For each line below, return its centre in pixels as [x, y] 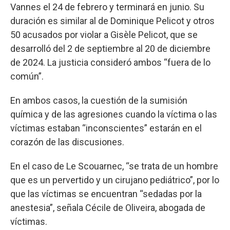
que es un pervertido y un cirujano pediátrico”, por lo [115, 180]
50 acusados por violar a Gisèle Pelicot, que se [104, 34]
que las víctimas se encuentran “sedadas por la [106, 194]
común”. [27, 76]
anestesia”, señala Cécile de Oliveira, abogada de [108, 207]
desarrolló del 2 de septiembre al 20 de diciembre [110, 48]
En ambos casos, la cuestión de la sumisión [99, 100]
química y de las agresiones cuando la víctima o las [114, 114]
